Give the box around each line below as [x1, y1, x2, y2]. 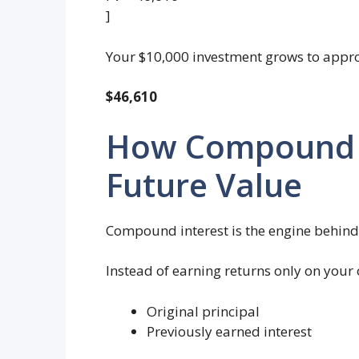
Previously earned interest [147, 321, 312, 341]
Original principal [147, 301, 260, 321]
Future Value [106, 162, 302, 207]
